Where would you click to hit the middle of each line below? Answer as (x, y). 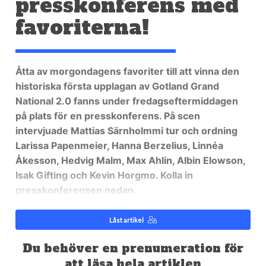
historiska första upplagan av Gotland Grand (118, 86)
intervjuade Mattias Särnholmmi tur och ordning (127, 131)
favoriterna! (83, 27)
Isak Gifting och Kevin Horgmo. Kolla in (104, 175)
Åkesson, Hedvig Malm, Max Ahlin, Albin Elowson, (131, 161)
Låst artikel (126, 220)
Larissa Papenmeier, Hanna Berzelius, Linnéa (120, 146)
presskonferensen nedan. (77, 190)
